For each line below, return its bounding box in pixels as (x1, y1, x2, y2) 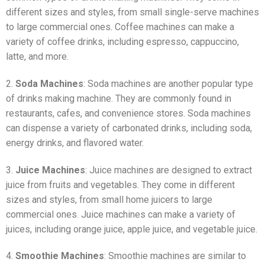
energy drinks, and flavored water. (6, 137, 144, 148)
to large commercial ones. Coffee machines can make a (6, 21, 234, 33)
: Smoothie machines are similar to (104, 250, 246, 262)
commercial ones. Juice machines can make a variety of (6, 208, 235, 220)
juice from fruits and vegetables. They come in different (6, 179, 235, 190)
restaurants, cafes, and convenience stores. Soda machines (6, 107, 251, 119)
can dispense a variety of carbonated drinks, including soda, (6, 122, 252, 134)
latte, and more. (6, 50, 69, 62)
